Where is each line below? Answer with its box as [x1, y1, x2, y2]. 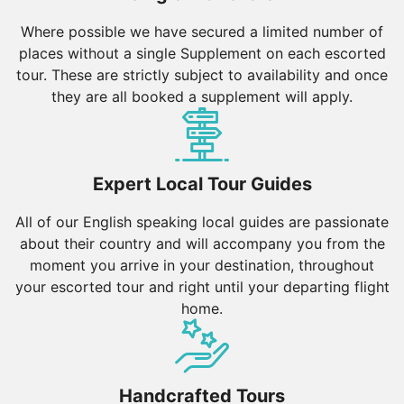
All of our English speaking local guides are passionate [15, 212, 389, 231]
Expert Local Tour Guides [92, 172, 312, 195]
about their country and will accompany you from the [19, 234, 385, 252]
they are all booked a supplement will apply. [51, 87, 353, 106]
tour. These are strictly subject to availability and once [16, 65, 388, 84]
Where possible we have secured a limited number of [21, 22, 383, 41]
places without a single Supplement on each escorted [18, 43, 386, 62]
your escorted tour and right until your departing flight [14, 277, 390, 296]
